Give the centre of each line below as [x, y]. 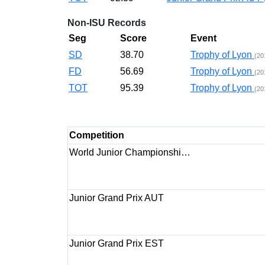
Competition [97, 135]
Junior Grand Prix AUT [117, 198]
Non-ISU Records [107, 23]
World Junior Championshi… [130, 152]
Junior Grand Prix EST [117, 243]
